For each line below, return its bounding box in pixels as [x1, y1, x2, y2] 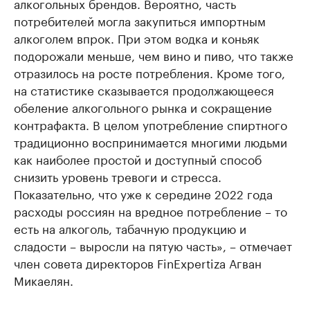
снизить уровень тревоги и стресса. [14, 166, 221, 185]
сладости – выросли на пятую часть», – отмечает [14, 235, 292, 254]
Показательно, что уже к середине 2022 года [14, 183, 273, 202]
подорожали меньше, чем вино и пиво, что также [14, 45, 293, 64]
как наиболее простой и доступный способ [14, 149, 262, 167]
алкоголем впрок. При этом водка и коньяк [14, 28, 259, 46]
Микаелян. [14, 270, 73, 289]
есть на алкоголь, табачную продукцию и [14, 218, 246, 237]
